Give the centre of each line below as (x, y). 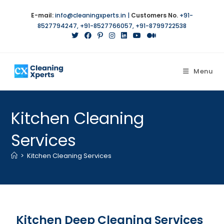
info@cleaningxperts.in (90, 15)
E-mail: (42, 15)
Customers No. (154, 15)
